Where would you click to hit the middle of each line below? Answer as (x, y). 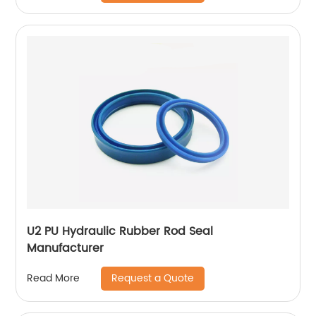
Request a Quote (153, 278)
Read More (54, 279)
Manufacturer (66, 248)
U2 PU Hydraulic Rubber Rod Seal (120, 231)
